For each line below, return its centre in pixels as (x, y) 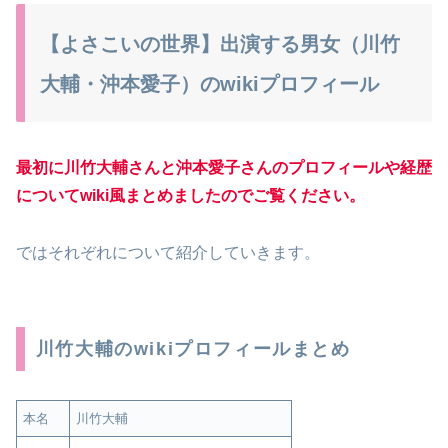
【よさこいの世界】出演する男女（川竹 (220, 43)
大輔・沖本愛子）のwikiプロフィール (209, 83)
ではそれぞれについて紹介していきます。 (168, 253)
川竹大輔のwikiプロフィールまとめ (193, 348)
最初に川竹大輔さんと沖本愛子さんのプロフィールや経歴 (224, 168)
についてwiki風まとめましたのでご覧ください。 (190, 196)
